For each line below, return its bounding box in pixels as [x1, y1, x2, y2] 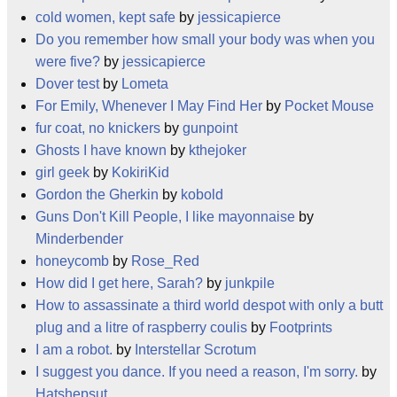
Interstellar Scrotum [135, 342, 256, 357]
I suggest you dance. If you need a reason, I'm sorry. [35, 364, 358, 379]
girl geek [35, 165, 90, 180]
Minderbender [35, 231, 123, 246]
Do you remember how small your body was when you [35, 32, 375, 47]
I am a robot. [35, 342, 113, 357]
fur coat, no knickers [35, 121, 160, 136]
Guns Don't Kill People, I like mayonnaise [35, 209, 295, 224]
